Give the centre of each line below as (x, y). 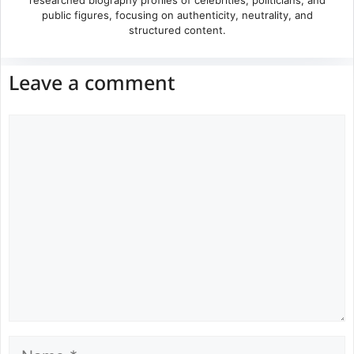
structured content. (177, 30)
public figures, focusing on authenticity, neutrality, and (177, 15)
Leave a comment (92, 85)
